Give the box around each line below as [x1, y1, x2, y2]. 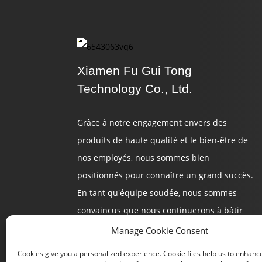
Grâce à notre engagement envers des [77, 117, 227, 128]
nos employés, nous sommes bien [77, 152, 209, 163]
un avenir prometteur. [77, 222, 164, 233]
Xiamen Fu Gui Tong [77, 64, 192, 77]
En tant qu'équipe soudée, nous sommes [77, 187, 237, 198]
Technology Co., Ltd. [77, 82, 192, 95]
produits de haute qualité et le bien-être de [77, 135, 248, 146]
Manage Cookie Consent [111, 225, 208, 236]
